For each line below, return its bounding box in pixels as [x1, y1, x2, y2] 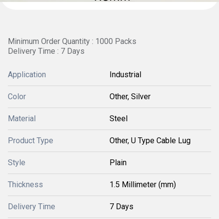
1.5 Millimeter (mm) [109, 180, 176, 189]
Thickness [8, 180, 43, 189]
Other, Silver [109, 92, 151, 101]
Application [8, 70, 46, 79]
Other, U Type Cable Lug [109, 136, 191, 145]
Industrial [109, 70, 141, 79]
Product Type [8, 136, 53, 145]
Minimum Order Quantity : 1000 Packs [8, 37, 136, 46]
